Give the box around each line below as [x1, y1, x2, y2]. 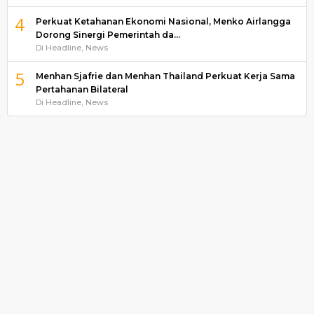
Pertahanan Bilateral [36, 83, 128, 95]
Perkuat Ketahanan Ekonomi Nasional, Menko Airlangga [36, 15, 291, 27]
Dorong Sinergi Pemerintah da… [36, 29, 180, 40]
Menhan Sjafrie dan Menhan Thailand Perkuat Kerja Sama [36, 70, 295, 81]
